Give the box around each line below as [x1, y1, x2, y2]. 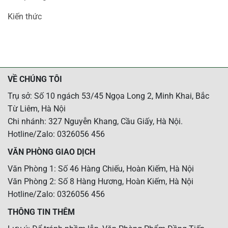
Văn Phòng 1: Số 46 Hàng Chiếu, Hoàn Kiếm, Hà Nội [8, 163, 194, 174]
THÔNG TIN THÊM [8, 207, 75, 217]
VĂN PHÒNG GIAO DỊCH [8, 147, 95, 157]
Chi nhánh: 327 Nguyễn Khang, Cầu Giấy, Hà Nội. [8, 116, 183, 126]
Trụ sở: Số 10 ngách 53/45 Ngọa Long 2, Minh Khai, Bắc [8, 91, 209, 101]
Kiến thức [8, 11, 42, 21]
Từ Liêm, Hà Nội [8, 103, 66, 113]
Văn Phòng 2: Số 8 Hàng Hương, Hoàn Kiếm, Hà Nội [8, 176, 193, 186]
